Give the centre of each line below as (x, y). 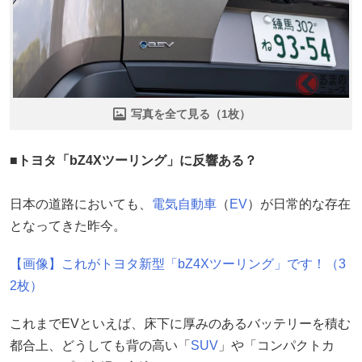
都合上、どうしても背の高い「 (100, 345)
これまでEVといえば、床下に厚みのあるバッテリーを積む (180, 323)
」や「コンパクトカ (276, 345)
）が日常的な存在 (299, 204)
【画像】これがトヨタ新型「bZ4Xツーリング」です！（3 (178, 263)
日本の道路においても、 (81, 204)
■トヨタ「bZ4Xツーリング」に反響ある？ (133, 160)
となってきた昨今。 (68, 225)
